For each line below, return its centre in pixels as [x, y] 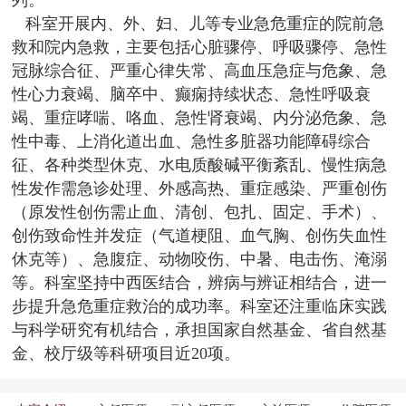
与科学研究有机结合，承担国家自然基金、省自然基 [200, 330]
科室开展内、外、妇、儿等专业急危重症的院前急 [205, 24]
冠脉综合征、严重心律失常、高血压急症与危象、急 [200, 71]
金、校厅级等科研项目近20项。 [126, 354]
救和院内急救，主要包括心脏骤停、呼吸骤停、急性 [200, 48]
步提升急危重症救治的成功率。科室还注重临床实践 [200, 307]
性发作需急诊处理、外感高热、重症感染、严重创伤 [200, 189]
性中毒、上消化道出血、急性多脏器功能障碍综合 [192, 142]
